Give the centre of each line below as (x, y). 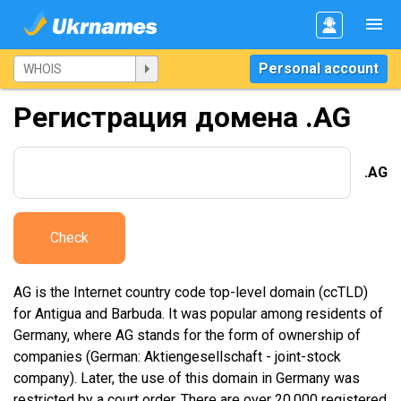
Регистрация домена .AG (182, 117)
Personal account (319, 68)
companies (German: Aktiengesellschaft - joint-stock (177, 357)
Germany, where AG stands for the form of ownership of (187, 335)
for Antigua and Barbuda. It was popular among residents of (198, 314)
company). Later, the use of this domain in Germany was (187, 378)
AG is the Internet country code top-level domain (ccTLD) (191, 292)
